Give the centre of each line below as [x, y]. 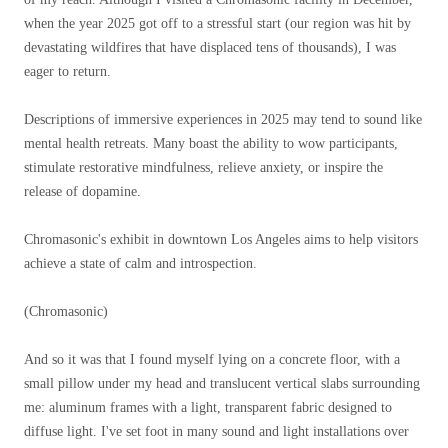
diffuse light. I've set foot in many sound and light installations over [216, 431]
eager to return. [67, 71]
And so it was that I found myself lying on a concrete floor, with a [212, 359]
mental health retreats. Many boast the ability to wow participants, [211, 143]
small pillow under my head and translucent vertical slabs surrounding [222, 383]
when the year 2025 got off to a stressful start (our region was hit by [217, 23]
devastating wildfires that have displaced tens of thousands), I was [210, 47]
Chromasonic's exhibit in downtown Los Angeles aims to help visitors [221, 239]
